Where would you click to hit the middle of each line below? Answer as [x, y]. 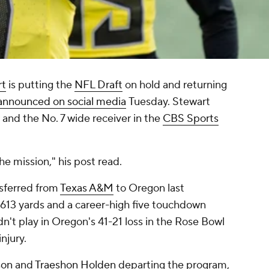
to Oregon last [149, 189]
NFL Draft [98, 85]
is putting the [40, 85]
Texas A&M [87, 189]
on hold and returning [175, 85]
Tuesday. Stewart [168, 102]
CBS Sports [191, 119]
